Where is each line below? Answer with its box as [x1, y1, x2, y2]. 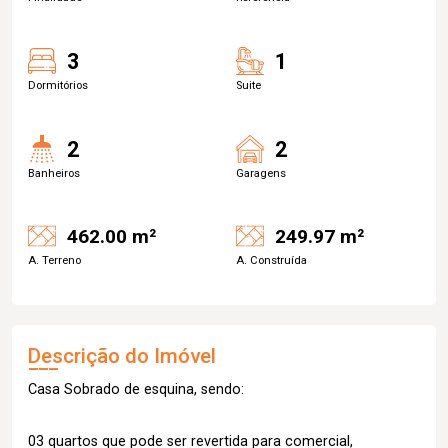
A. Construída [236, 253, 307, 267]
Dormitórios [28, 79, 88, 92]
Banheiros [28, 167, 80, 180]
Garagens [236, 167, 286, 180]
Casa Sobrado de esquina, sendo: [28, 380, 244, 398]
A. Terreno [28, 253, 81, 267]
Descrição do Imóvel [28, 343, 216, 368]
